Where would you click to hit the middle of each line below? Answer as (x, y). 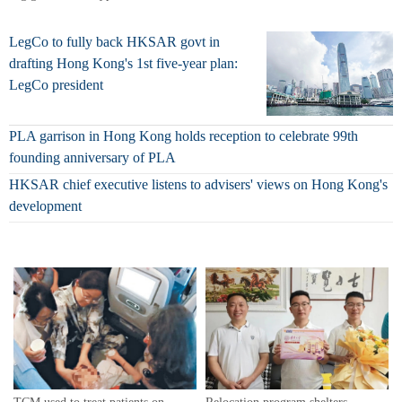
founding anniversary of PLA (92, 157)
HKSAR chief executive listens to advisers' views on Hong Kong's (198, 184)
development (45, 205)
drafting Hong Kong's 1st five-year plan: (123, 63)
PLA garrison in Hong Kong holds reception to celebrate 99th (184, 135)
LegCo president (56, 84)
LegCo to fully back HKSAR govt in (114, 41)
